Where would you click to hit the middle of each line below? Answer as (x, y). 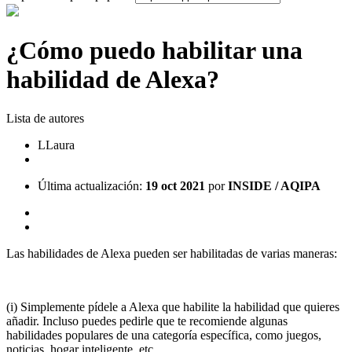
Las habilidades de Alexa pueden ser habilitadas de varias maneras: (175, 253)
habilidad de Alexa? (113, 80)
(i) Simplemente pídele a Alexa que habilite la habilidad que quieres (173, 306)
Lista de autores (45, 118)
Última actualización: (92, 185)
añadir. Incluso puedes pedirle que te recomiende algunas (147, 321)
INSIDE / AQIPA (274, 185)
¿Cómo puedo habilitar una (154, 51)
